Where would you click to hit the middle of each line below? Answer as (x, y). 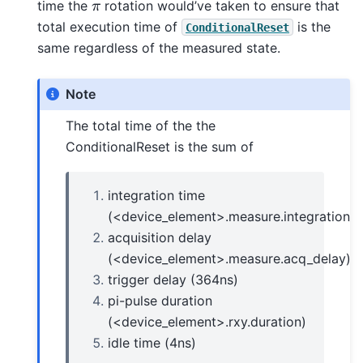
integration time (157, 196)
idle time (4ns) (152, 343)
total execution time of (109, 26)
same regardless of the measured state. (159, 47)
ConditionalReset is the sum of (160, 146)
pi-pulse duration (160, 301)
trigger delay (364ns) (173, 280)
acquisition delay (160, 238)
